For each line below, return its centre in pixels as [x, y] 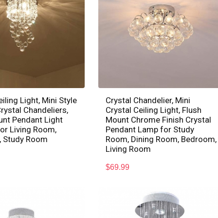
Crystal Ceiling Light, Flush [154, 110]
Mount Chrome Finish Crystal [159, 120]
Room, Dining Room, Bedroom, [161, 139]
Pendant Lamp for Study [150, 130]
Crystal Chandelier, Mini [148, 100]
